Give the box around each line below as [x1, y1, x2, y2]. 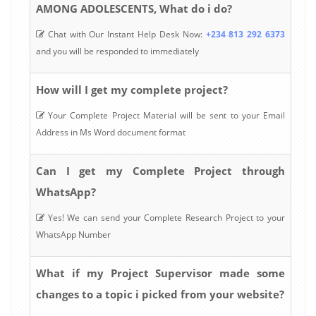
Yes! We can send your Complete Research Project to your [44, 211, 285, 224]
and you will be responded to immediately [36, 44, 199, 57]
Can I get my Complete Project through [36, 163, 285, 178]
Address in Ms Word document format [36, 126, 186, 138]
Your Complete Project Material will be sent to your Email [44, 109, 285, 121]
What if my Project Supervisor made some [36, 265, 285, 280]
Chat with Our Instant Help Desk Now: [44, 28, 206, 40]
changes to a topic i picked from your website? [36, 286, 284, 301]
